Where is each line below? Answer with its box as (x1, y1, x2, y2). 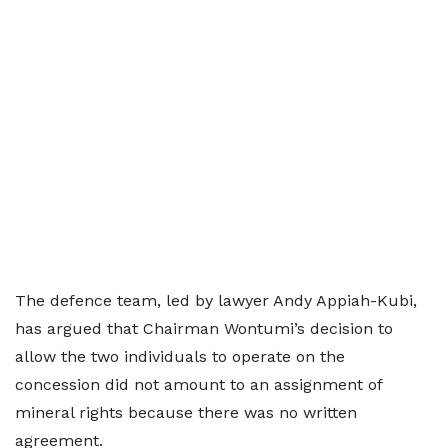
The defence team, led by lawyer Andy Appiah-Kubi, (15, 291, 417, 310)
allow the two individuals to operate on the (15, 347, 345, 366)
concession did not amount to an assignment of (15, 375, 382, 394)
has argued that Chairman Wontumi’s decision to (15, 319, 393, 338)
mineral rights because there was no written (15, 403, 357, 422)
